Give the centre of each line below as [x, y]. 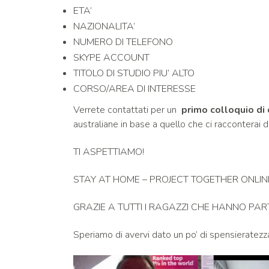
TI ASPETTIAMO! [109, 152]
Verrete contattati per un [127, 110]
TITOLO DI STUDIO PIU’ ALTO [134, 73]
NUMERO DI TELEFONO [123, 42]
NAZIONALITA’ [104, 26]
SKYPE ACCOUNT [111, 58]
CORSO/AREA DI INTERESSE [134, 89]
